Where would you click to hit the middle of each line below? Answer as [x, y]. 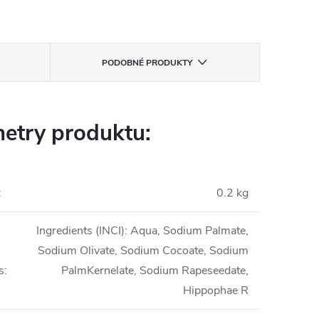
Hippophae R [216, 291]
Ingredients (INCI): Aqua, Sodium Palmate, [142, 231]
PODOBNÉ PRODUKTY [147, 63]
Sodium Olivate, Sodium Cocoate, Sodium [143, 251]
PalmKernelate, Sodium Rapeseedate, [155, 271]
